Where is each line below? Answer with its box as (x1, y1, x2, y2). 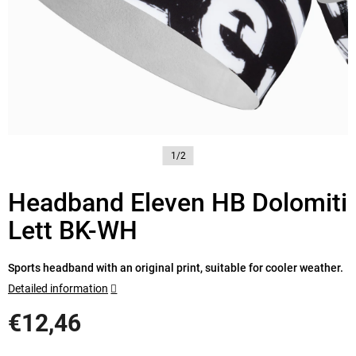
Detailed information (8, 281, 108, 295)
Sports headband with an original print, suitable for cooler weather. (8, 261, 343, 274)
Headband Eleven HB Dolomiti (8, 187, 347, 218)
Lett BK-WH (8, 215, 137, 246)
